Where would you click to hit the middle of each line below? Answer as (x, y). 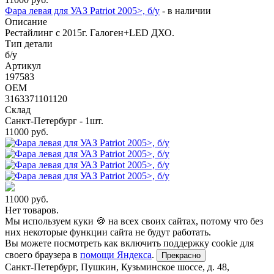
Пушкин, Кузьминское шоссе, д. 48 (154, 267)
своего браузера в (43, 254)
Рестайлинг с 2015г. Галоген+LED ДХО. (90, 32)
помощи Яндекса (116, 254)
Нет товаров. (32, 210)
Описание (26, 21)
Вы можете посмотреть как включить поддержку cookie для (129, 243)
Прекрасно (181, 255)
